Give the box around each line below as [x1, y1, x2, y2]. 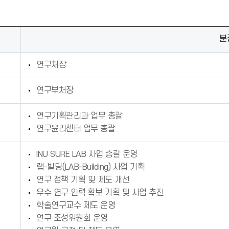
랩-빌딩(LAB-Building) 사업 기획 [36, 163, 145, 172]
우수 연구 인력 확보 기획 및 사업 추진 [36, 188, 164, 197]
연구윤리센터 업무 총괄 [36, 124, 115, 133]
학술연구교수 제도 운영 [36, 201, 115, 210]
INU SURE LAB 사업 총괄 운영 [36, 150, 138, 159]
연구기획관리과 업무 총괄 [36, 111, 123, 121]
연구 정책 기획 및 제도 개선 [36, 175, 129, 185]
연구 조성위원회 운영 [36, 214, 108, 223]
